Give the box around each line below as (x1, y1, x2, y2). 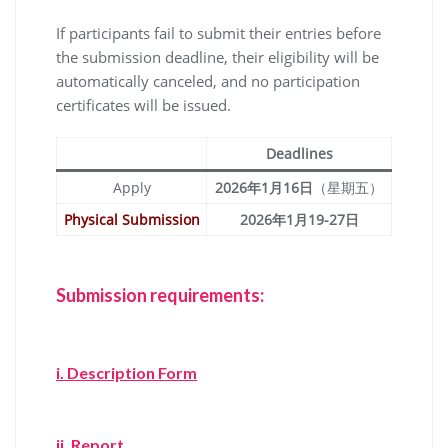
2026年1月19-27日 (239, 209, 359, 229)
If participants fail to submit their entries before (56, 22, 381, 43)
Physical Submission (63, 209, 200, 229)
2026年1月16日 (215, 177, 313, 197)
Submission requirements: (56, 283, 264, 306)
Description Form (67, 362, 197, 382)
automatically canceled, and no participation (56, 70, 360, 91)
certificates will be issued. (56, 94, 231, 115)
